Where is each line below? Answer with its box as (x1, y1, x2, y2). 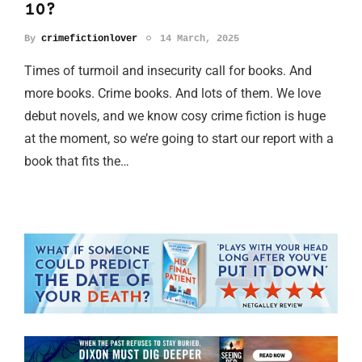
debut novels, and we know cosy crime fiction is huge (24, 107, 326, 124)
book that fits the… (24, 153, 129, 169)
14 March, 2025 (160, 32, 239, 44)
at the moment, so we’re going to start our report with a (24, 130, 334, 146)
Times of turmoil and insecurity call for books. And (24, 62, 312, 78)
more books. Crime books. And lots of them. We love (24, 85, 321, 101)
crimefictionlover (41, 32, 137, 44)
